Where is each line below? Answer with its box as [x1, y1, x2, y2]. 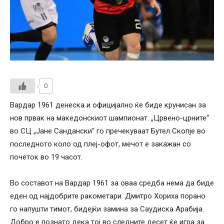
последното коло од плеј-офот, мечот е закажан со [10, 139, 191, 148]
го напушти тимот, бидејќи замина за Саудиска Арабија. [10, 204, 204, 213]
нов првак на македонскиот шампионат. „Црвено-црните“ [10, 113, 209, 122]
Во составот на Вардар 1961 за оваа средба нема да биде [10, 178, 214, 187]
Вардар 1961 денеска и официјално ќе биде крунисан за [10, 100, 206, 109]
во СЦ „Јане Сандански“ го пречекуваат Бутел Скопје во [10, 126, 205, 135]
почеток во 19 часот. [10, 152, 82, 161]
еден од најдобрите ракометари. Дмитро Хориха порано [10, 191, 205, 200]
